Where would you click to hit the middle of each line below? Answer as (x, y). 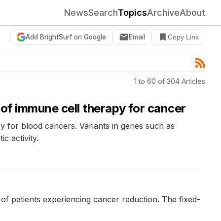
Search (103, 13)
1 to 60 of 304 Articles (170, 81)
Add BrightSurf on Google (66, 37)
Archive (163, 13)
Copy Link (183, 37)
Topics (132, 13)
